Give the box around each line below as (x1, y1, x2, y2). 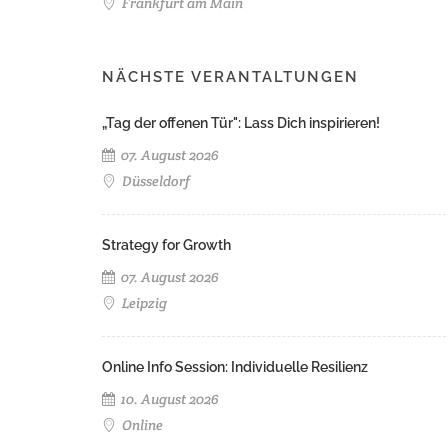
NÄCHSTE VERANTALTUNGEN (102, 68, 359, 87)
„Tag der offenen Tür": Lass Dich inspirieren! (102, 115, 380, 132)
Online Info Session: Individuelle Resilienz (102, 359, 368, 376)
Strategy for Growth (102, 237, 231, 254)
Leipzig (119, 294, 167, 313)
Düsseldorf (119, 172, 190, 191)
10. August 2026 (118, 390, 219, 409)
